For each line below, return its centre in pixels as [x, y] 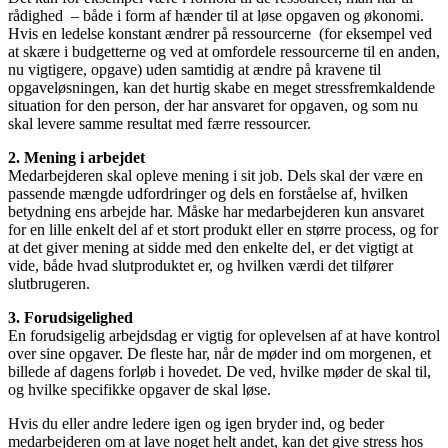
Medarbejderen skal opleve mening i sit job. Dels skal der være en [215, 175]
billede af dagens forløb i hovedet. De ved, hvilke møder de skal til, [219, 371]
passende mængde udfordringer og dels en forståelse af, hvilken [208, 193]
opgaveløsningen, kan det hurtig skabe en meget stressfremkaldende [221, 87]
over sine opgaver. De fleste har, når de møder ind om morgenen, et [219, 353]
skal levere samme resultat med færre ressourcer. [159, 123]
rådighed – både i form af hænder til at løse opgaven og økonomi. [216, 15]
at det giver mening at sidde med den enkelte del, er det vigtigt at [210, 247]
